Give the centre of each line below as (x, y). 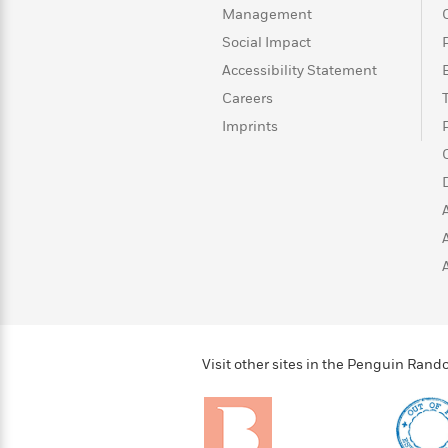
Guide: (50, 48)
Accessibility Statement (299, 70)
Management (267, 14)
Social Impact (266, 42)
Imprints (250, 126)
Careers (247, 98)
